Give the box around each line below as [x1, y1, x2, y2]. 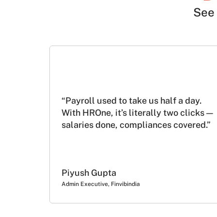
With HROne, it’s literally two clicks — [62, 108, 213, 118]
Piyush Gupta [62, 167, 116, 178]
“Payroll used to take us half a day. [62, 95, 201, 106]
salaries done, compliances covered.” [62, 120, 211, 130]
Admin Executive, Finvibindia [62, 180, 140, 187]
